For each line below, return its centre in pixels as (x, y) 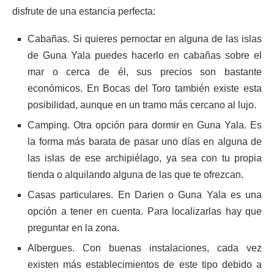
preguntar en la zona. (73, 228)
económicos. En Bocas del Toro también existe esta (145, 88)
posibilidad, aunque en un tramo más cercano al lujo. (142, 105)
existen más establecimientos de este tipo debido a (145, 265)
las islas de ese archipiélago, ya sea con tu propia (145, 158)
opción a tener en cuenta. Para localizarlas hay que (145, 211)
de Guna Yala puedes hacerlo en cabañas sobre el (145, 55)
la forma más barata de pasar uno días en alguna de (145, 142)
